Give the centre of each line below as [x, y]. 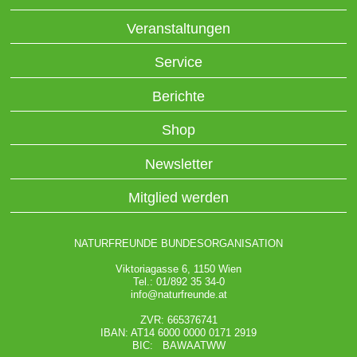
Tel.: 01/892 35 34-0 [178, 282]
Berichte [178, 96]
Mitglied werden [178, 197]
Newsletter [178, 164]
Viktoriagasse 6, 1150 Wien [178, 269]
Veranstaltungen [178, 29]
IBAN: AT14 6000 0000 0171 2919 [178, 333]
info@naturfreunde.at [178, 295]
